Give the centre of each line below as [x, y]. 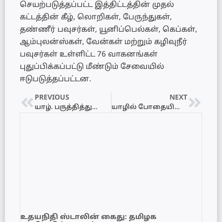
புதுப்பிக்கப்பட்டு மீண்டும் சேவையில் [92, 67]
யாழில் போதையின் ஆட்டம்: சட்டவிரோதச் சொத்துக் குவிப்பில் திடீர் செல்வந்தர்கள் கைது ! [177, 107]
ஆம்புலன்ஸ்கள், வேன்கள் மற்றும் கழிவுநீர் [104, 42]
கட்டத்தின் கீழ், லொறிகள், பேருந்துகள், [96, 17]
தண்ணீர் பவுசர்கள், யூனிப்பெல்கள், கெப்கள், [109, 30]
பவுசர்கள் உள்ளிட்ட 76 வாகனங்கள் [89, 55]
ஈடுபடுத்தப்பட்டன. [55, 79]
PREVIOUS [52, 98]
